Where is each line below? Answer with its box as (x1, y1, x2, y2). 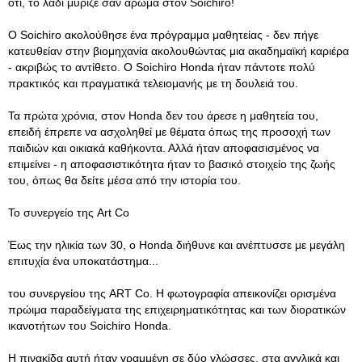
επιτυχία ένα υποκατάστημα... (8, 255, 158, 267)
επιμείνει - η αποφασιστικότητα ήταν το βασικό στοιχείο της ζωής (8, 158, 335, 170)
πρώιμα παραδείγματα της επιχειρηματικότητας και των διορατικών (8, 303, 346, 316)
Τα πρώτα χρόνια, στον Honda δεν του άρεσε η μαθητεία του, (8, 109, 318, 122)
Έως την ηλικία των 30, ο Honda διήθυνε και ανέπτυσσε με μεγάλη (8, 238, 345, 251)
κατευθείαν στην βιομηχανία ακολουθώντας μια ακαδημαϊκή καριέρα (8, 44, 349, 57)
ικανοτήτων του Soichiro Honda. (8, 319, 171, 332)
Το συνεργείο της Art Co (8, 206, 129, 219)
